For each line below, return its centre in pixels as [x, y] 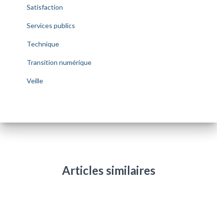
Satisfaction [45, 7]
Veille [35, 81]
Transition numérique [59, 62]
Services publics [51, 25]
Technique [43, 44]
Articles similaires [108, 170]
